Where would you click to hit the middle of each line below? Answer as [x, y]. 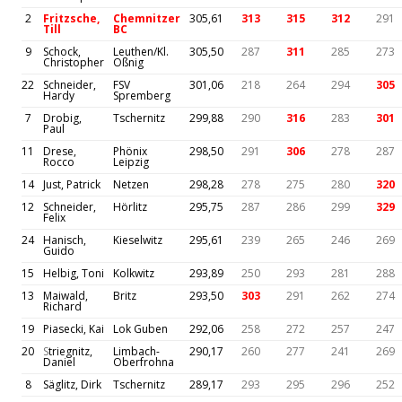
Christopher [74, 63]
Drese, [60, 152]
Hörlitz [130, 207]
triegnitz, [70, 352]
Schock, [62, 52]
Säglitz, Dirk [72, 385]
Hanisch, [65, 240]
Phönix [130, 152]
